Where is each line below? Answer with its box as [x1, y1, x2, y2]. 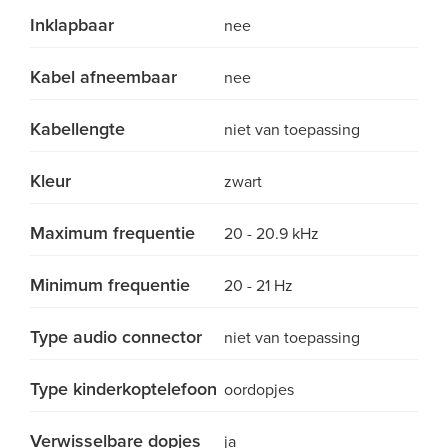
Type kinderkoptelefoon [30, 378, 217, 400]
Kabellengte [30, 118, 125, 140]
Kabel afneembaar [30, 66, 177, 88]
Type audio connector [30, 326, 202, 348]
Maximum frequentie [30, 222, 195, 244]
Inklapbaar [30, 14, 114, 36]
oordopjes [224, 380, 294, 400]
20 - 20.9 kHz [224, 224, 319, 244]
